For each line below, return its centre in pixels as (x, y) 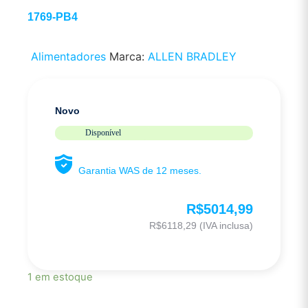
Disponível (103, 132)
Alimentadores (68, 57)
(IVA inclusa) (225, 225)
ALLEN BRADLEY (192, 57)
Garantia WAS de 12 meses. (140, 170)
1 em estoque (60, 277)
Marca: (129, 57)
